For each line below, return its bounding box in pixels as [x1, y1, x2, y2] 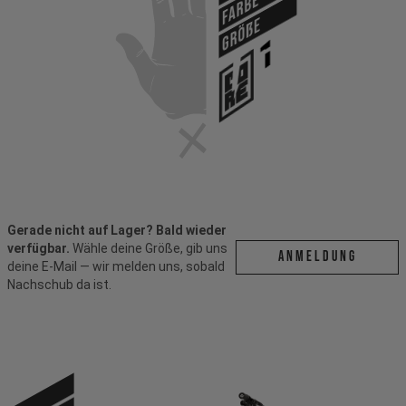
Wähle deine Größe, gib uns [70, 240, 227, 256]
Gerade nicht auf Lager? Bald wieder [7, 222, 227, 237]
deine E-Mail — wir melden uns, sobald [7, 258, 225, 274]
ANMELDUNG [277, 247, 357, 266]
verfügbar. [7, 240, 70, 256]
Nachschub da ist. [7, 276, 111, 292]
